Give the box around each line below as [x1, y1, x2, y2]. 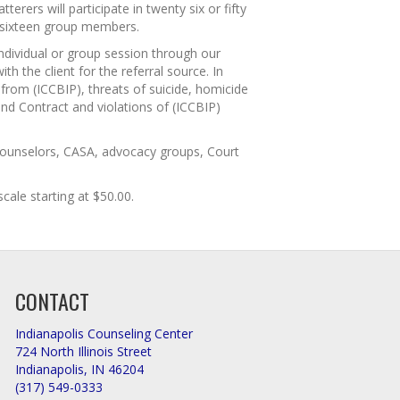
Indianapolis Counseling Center [15, 325, 194, 342]
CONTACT [15, 285, 90, 317]
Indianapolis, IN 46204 [15, 361, 145, 378]
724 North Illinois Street [15, 343, 153, 360]
